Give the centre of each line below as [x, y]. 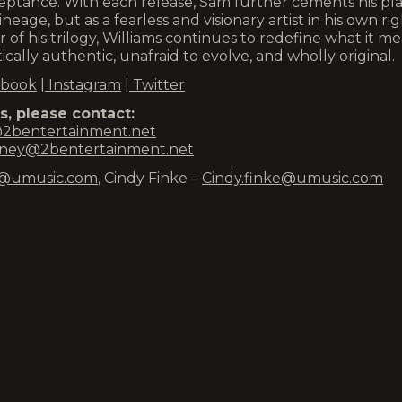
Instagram [83, 85]
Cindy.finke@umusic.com [293, 178]
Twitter [157, 85]
